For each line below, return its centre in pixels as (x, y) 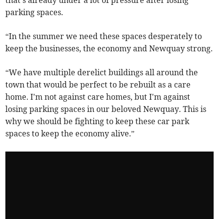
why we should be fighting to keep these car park (98, 121)
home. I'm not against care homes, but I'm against (98, 97)
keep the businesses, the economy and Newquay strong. (109, 49)
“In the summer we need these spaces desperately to (104, 36)
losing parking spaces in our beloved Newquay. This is (106, 109)
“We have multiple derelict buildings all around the (102, 73)
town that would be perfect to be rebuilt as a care (98, 85)
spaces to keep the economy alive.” (70, 134)
